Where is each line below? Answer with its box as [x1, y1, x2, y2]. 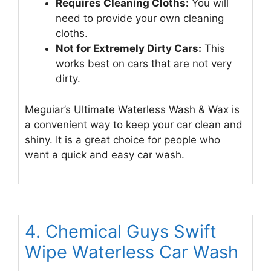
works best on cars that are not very [56, 57, 232, 70]
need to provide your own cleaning [56, 12, 224, 25]
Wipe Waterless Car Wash [25, 241, 238, 263]
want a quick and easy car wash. [25, 148, 184, 161]
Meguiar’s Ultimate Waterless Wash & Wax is [25, 103, 240, 116]
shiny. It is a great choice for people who [25, 133, 220, 146]
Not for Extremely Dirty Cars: [56, 42, 201, 55]
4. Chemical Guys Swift [25, 221, 217, 243]
